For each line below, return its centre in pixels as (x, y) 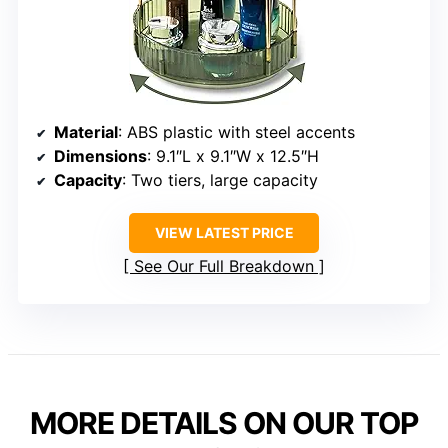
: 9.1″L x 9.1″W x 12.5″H (233, 156)
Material (86, 132)
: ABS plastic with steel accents (236, 132)
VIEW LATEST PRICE (224, 233)
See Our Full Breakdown (224, 266)
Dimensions (100, 156)
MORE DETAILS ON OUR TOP (224, 423)
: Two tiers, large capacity (220, 180)
